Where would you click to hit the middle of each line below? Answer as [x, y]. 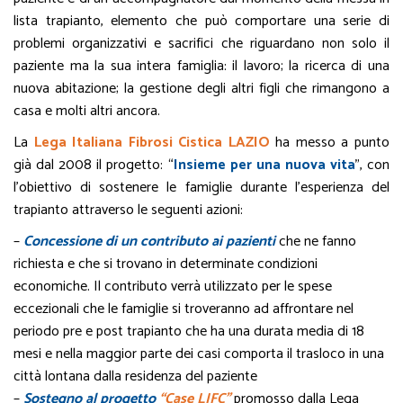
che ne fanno [316, 242]
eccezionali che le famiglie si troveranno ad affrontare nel [184, 309]
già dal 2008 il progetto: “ [94, 165]
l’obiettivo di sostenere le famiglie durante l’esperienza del [201, 188]
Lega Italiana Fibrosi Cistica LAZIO [152, 143]
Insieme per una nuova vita [264, 165]
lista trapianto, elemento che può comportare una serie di [201, 21]
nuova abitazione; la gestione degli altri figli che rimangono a [201, 89]
